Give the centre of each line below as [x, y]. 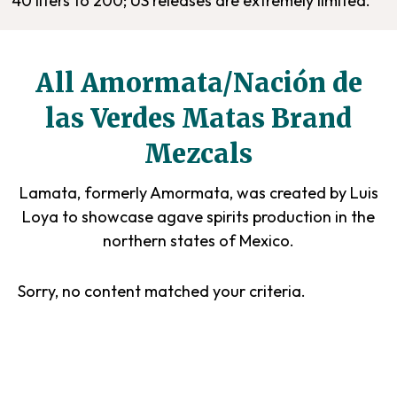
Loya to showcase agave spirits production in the [198, 217]
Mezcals [198, 154]
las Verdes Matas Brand [198, 118]
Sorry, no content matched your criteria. [162, 291]
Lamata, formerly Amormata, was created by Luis [198, 193]
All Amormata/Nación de [198, 83]
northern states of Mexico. [198, 241]
